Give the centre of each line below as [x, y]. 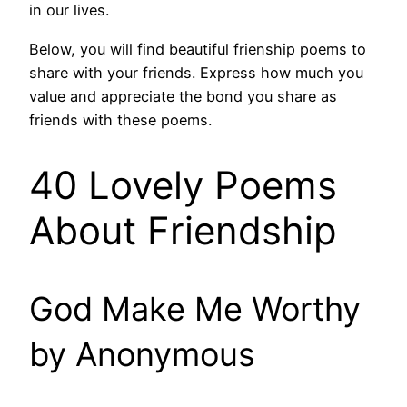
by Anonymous [142, 355]
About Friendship [183, 231]
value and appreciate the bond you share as [183, 96]
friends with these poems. [120, 119]
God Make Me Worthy [195, 309]
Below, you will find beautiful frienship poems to [198, 49]
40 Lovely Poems [183, 185]
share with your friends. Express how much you [196, 72]
